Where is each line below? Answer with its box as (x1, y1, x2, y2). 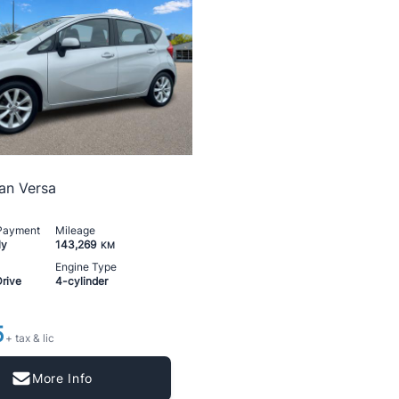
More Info (31, 370, 94, 386)
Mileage (55, 224, 95, 237)
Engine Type (55, 260, 117, 273)
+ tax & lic (4, 331, 54, 345)
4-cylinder (55, 274, 108, 288)
